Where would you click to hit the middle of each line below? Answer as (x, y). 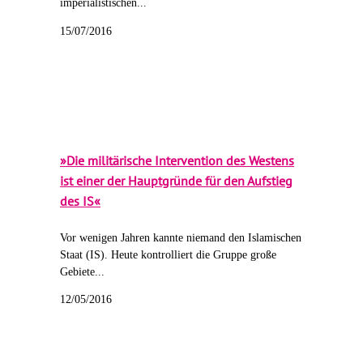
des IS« (80, 201)
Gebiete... (82, 271)
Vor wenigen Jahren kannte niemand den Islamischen (181, 237)
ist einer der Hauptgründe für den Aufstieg (176, 181)
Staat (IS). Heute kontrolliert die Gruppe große (168, 254)
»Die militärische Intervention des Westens (177, 161)
